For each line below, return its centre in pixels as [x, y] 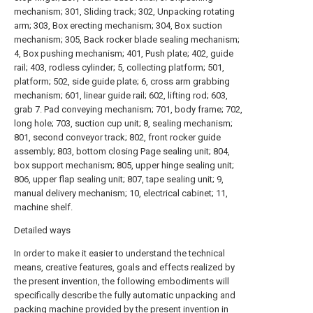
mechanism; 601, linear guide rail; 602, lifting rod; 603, [121, 96]
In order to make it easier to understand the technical [119, 254]
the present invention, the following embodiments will [122, 282]
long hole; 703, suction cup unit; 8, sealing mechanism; [123, 124]
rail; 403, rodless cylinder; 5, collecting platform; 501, [119, 68]
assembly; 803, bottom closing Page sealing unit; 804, [122, 152]
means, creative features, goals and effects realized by [124, 268]
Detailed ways [42, 231]
